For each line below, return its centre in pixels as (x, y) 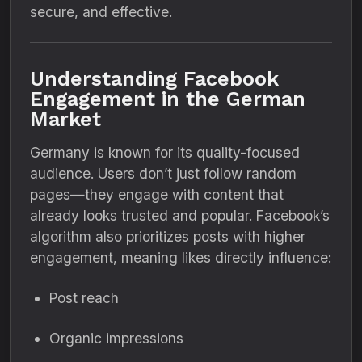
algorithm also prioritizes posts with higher (168, 236)
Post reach (84, 298)
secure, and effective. (101, 12)
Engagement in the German (168, 99)
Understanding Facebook (154, 79)
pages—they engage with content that (157, 194)
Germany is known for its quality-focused (165, 152)
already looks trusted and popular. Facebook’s (180, 215)
